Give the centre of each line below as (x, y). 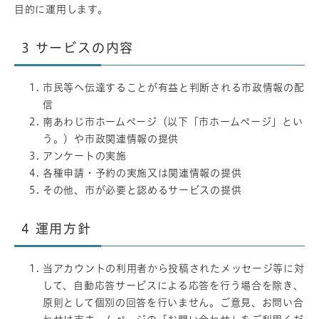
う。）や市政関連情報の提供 (111, 138)
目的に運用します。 (61, 9)
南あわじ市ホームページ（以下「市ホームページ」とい (173, 121)
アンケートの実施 (85, 156)
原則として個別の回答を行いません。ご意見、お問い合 (173, 302)
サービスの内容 (85, 47)
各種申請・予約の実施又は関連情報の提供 (142, 173)
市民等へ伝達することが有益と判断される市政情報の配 (174, 87)
